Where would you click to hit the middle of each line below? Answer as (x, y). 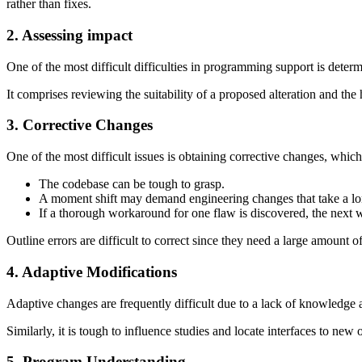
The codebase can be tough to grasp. (132, 184)
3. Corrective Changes (80, 125)
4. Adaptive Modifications (92, 271)
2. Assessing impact (69, 36)
